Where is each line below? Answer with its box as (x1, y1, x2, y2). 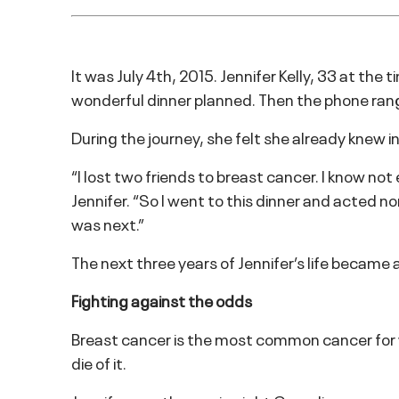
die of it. (71, 352, 126, 373)
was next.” (71, 213, 144, 234)
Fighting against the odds (71, 289, 252, 311)
